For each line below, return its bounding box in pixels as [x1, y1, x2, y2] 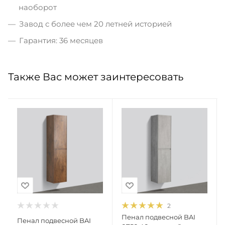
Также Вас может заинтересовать [8, 70, 183, 83]
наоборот [19, 2, 57, 12]
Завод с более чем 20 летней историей [19, 19, 172, 29]
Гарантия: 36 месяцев [19, 35, 103, 45]
